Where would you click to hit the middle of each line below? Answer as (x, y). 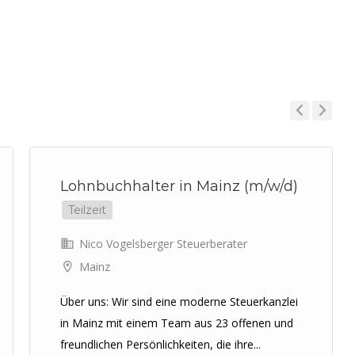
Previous (305, 132)
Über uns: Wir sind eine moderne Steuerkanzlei (179, 302)
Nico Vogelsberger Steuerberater (162, 244)
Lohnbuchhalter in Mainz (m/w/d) (179, 186)
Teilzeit (87, 210)
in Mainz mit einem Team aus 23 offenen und (177, 323)
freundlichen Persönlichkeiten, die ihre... (160, 344)
